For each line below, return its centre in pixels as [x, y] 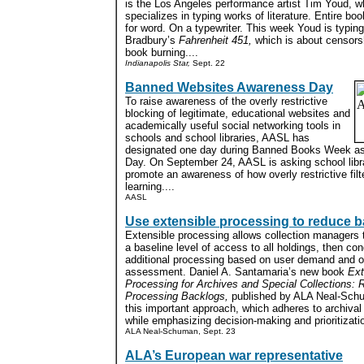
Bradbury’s [152, 40]
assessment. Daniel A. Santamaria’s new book [236, 272]
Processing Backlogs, [177, 296]
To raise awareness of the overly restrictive [226, 101]
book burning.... [162, 52]
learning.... [150, 186]
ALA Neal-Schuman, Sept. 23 [180, 331]
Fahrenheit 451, [215, 40]
